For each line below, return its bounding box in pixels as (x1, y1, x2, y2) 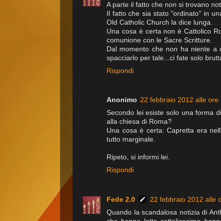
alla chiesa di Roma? (107, 118, 172, 126)
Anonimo (107, 96, 137, 104)
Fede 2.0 (107, 196, 135, 203)
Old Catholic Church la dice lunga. (107, 19, 213, 27)
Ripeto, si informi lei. (107, 153, 170, 161)
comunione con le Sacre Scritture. (107, 37, 212, 44)
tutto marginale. (107, 136, 155, 144)
